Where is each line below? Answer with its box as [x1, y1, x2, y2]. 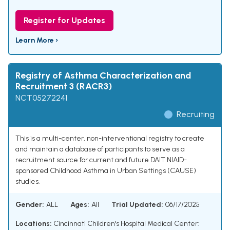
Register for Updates [24, 15, 105, 26]
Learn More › [15, 36, 58, 45]
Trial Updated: [111, 200, 163, 209]
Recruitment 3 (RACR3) [15, 81, 112, 92]
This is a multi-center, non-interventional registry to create [15, 134, 204, 143]
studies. [15, 177, 40, 186]
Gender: [15, 200, 44, 209]
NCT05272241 [15, 93, 67, 103]
